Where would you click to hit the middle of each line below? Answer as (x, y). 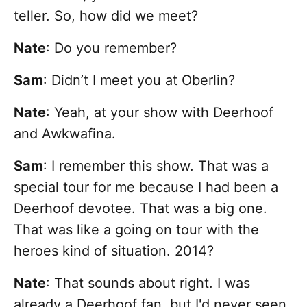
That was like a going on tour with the (136, 230)
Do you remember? (118, 48)
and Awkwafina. (65, 134)
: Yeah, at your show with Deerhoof (160, 113)
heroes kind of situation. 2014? (114, 251)
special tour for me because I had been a (146, 187)
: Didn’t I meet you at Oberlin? (139, 81)
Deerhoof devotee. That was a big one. (140, 209)
